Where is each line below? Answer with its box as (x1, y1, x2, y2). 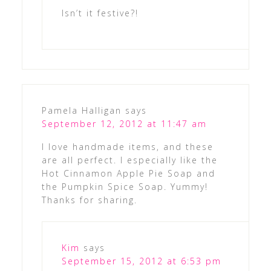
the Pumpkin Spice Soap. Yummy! (41, 181, 208, 193)
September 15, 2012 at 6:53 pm (61, 255, 221, 267)
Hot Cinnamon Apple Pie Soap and (41, 168, 215, 180)
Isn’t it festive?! (61, 7, 139, 19)
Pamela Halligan (41, 105, 122, 117)
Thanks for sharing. (41, 194, 137, 206)
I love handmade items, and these (41, 141, 214, 153)
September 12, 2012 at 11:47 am (41, 118, 207, 130)
